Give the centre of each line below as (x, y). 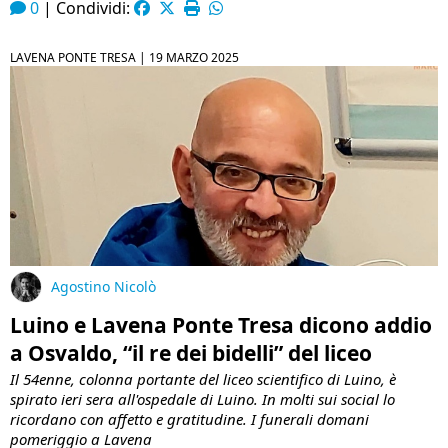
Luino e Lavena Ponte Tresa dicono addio (221, 325)
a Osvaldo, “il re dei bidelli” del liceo (191, 353)
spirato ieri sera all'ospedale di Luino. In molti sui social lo (202, 399)
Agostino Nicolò (103, 286)
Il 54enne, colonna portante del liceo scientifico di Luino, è (203, 379)
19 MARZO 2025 (194, 58)
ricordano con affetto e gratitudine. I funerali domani (189, 419)
